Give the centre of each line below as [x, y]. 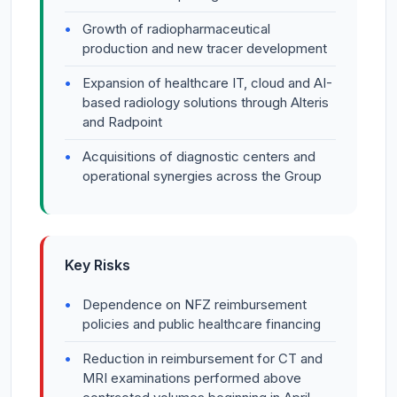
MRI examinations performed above [192, 378]
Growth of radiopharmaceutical [176, 29]
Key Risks [97, 265]
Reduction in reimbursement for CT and [202, 359]
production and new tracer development [205, 49]
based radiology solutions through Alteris [206, 103]
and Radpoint [122, 122]
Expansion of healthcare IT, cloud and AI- [207, 83]
